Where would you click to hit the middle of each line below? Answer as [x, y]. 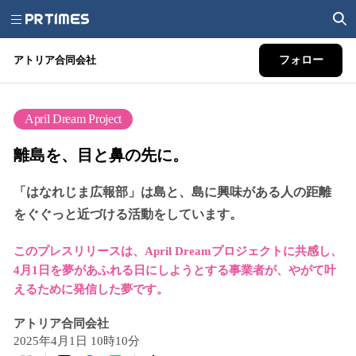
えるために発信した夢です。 [91, 289]
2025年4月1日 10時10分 [77, 341]
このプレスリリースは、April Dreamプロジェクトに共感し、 [178, 251]
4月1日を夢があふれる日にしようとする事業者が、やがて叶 [175, 270]
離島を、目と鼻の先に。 [101, 155]
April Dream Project [73, 119]
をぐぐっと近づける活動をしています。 [128, 214]
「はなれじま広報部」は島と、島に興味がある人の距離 [172, 192]
